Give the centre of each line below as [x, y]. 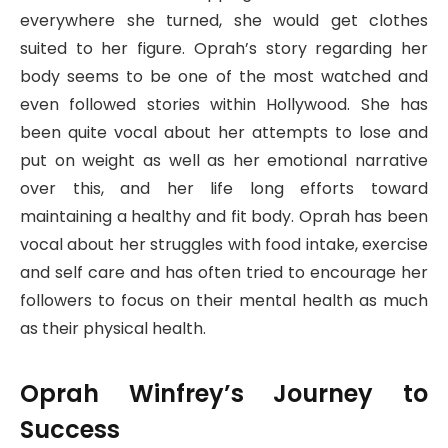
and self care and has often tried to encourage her [224, 273]
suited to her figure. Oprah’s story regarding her [224, 49]
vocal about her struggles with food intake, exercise [224, 245]
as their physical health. [113, 329]
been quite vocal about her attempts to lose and [224, 133]
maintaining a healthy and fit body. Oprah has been [224, 217]
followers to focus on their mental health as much [224, 301]
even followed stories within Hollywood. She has [224, 105]
